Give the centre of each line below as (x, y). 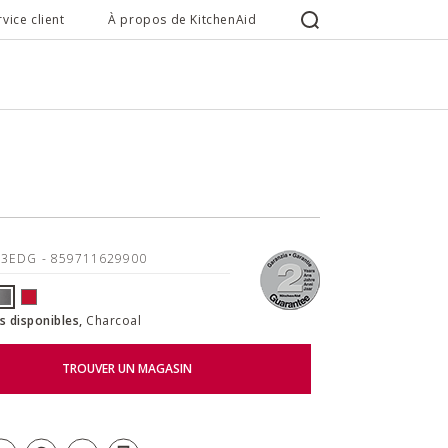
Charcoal (113, 320)
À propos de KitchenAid (182, 19)
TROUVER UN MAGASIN (126, 369)
